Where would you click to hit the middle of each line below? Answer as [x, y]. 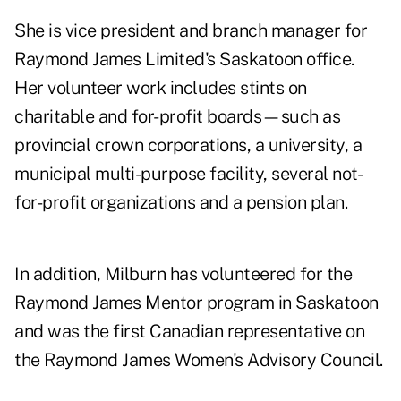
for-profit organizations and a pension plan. [181, 203]
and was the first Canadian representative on [189, 332]
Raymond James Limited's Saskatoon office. [184, 60]
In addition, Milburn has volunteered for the [183, 274]
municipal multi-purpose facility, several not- [188, 174]
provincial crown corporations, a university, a [188, 145]
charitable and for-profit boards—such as [177, 117]
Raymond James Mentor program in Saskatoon [196, 303]
